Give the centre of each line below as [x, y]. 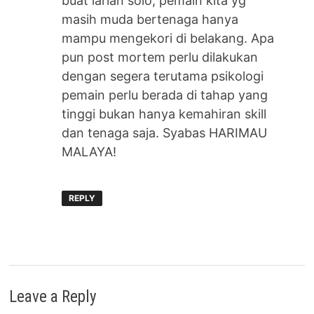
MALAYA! [89, 151]
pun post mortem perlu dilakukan [160, 57]
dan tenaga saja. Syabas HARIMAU [165, 132]
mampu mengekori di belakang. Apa [168, 38]
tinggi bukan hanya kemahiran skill [164, 114]
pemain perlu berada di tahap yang [165, 95]
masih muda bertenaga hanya [150, 19]
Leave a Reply [53, 297]
